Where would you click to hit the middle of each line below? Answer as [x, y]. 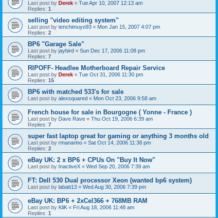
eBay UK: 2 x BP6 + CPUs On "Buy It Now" [91, 160]
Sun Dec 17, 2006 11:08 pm [112, 51]
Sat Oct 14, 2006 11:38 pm [119, 143]
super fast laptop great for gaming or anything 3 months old [118, 136]
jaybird [66, 51]
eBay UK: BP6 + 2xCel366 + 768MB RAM [88, 201]
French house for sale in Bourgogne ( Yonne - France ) [110, 112]
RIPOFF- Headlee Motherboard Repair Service [96, 68]
